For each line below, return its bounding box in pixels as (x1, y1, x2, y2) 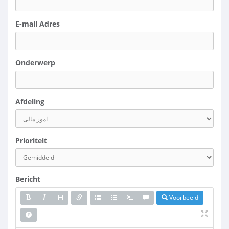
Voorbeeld (168, 193, 198, 202)
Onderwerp (15, 58, 55, 67)
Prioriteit (15, 135, 47, 145)
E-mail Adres (15, 19, 60, 29)
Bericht (15, 174, 40, 184)
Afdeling (15, 97, 44, 106)
